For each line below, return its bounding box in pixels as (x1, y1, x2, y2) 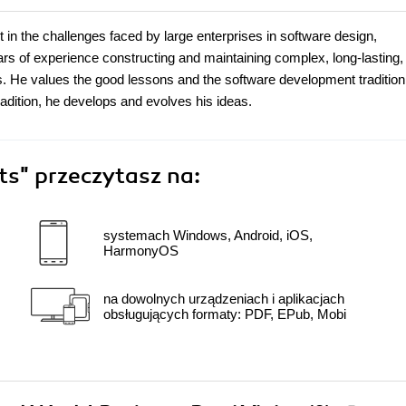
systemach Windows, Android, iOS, (103, 227, 313, 244)
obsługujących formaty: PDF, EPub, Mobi (103, 306, 346, 323)
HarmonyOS (103, 243, 179, 259)
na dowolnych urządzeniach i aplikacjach (103, 291, 344, 307)
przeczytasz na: (34, 162, 200, 190)
